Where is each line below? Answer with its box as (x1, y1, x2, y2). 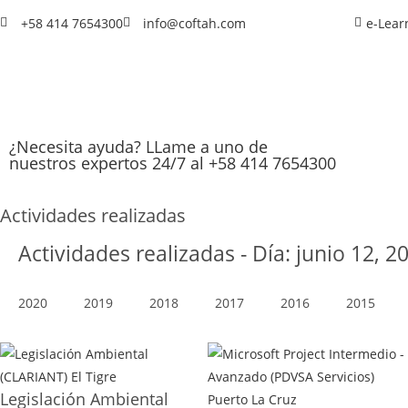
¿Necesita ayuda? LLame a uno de (9, 136, 268, 158)
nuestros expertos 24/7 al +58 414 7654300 (9, 152, 336, 174)
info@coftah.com (143, 14, 246, 32)
